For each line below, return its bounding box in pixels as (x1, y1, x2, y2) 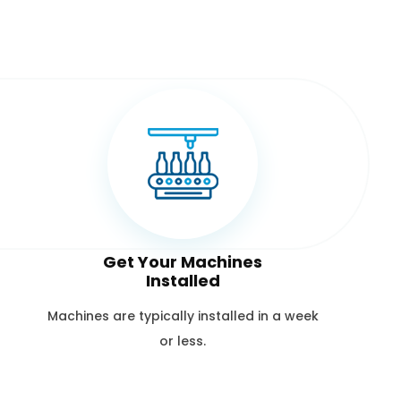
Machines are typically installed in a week (47, 306, 319, 325)
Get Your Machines (103, 250, 262, 273)
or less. (159, 331, 206, 350)
